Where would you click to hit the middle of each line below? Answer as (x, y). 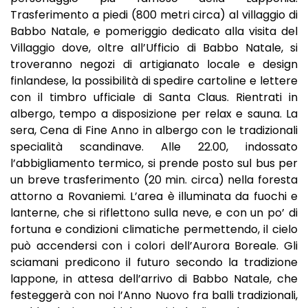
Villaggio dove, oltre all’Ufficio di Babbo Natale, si (154, 47)
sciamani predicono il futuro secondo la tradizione (154, 262)
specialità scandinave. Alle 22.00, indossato (154, 146)
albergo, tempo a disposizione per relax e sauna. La (154, 113)
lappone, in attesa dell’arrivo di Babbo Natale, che (154, 278)
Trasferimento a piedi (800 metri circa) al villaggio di (154, 14)
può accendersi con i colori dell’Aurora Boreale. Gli (154, 245)
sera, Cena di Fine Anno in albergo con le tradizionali (154, 130)
